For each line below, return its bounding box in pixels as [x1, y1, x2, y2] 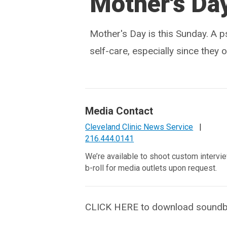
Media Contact [85, 105, 154, 117]
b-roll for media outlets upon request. [85, 163, 217, 173]
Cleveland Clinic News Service [85, 122, 194, 132]
